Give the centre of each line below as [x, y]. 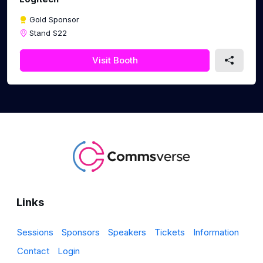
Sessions [35, 232]
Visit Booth [115, 60]
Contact [33, 251]
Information [216, 232]
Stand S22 [48, 33]
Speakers [127, 232]
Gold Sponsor [54, 20]
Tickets [170, 232]
